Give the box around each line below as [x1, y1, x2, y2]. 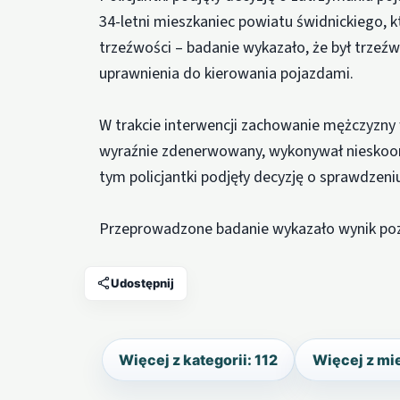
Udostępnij [111, 275, 175, 290]
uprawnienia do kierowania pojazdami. [99, 62, 354, 85]
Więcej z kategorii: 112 [118, 350, 278, 369]
